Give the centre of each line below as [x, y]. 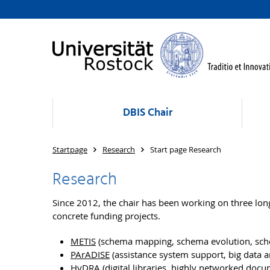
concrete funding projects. [106, 216]
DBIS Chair [147, 113]
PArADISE [90, 254]
